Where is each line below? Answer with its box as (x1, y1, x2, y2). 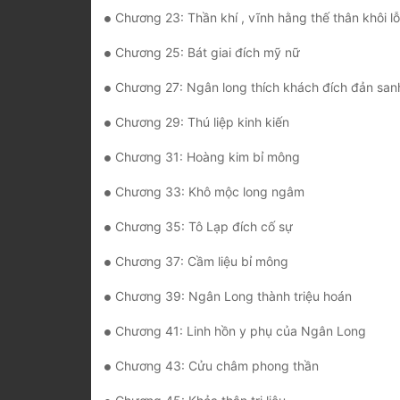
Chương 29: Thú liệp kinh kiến (115, 114, 289, 130)
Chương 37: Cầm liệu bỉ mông (115, 254, 288, 270)
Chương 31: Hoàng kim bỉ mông (115, 149, 300, 165)
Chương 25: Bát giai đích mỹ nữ (115, 45, 300, 61)
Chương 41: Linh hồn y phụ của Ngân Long (115, 323, 366, 339)
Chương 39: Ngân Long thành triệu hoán (115, 288, 352, 304)
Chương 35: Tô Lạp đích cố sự (115, 219, 293, 235)
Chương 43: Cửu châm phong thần (115, 358, 319, 374)
